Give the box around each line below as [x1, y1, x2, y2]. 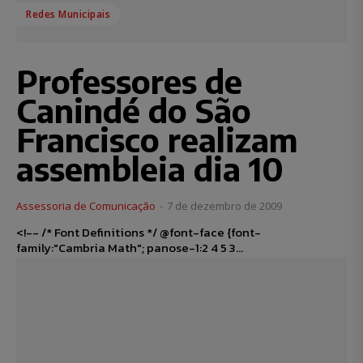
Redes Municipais [26, 7, 110, 22]
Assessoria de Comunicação [16, 199, 156, 214]
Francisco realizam [16, 119, 298, 160]
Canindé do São [16, 90, 251, 131]
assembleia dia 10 [16, 148, 284, 190]
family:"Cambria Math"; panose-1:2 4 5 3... [147, 238, 243, 258]
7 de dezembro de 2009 [167, 199, 282, 214]
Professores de [16, 61, 242, 102]
